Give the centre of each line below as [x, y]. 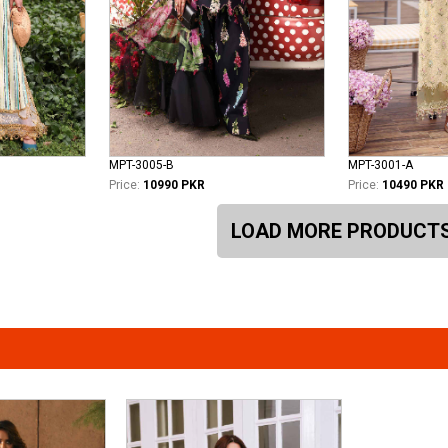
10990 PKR [174, 184]
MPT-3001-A [380, 164]
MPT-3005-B [141, 164]
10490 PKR [413, 184]
